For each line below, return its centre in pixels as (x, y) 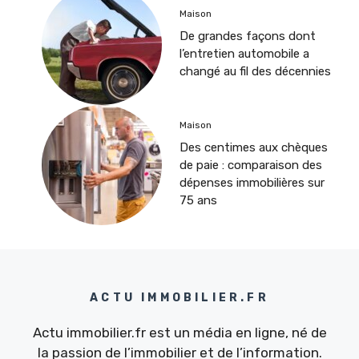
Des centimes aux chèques (254, 147)
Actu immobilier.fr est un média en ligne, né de (179, 333)
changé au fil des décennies (255, 71)
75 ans (198, 200)
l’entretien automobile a (244, 53)
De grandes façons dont (248, 36)
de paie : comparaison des (251, 165)
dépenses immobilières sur (252, 182)
